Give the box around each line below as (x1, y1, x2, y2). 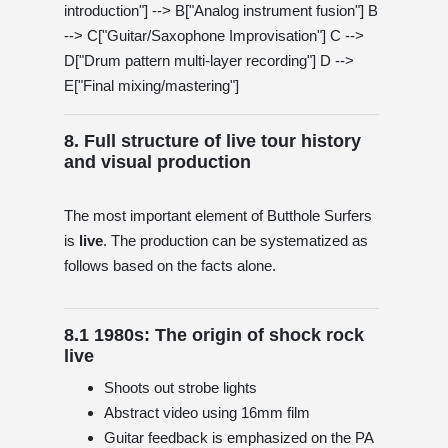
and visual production (64, 151, 251, 172)
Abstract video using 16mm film (104, 403, 310, 421)
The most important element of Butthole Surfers (64, 206, 372, 224)
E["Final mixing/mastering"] (64, 76, 239, 94)
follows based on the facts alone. (64, 256, 276, 274)
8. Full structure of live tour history (64, 130, 361, 151)
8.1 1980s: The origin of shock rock (64, 324, 364, 345)
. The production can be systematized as (103, 231, 368, 249)
